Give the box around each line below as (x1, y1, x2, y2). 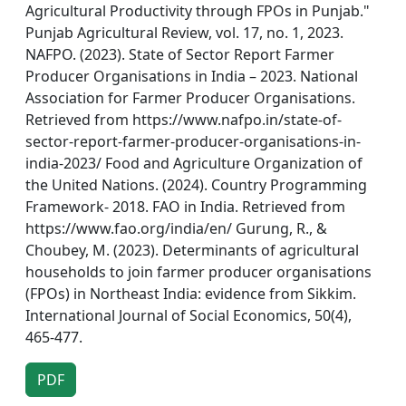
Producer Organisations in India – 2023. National (25, 65, 358, 86)
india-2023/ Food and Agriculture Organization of (25, 152, 362, 173)
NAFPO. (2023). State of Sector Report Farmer (25, 43, 334, 64)
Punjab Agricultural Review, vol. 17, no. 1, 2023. (25, 22, 343, 43)
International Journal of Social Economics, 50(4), (25, 304, 352, 325)
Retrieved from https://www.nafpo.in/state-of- (25, 109, 342, 130)
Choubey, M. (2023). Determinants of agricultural (25, 239, 359, 260)
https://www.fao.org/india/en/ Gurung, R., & (25, 217, 327, 238)
